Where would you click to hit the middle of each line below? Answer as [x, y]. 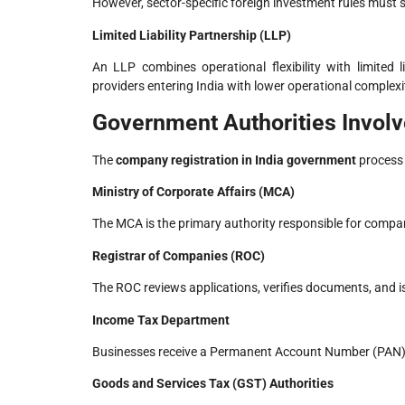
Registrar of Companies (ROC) [179, 255]
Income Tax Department [161, 320]
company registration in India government [236, 160]
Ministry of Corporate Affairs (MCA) [193, 192]
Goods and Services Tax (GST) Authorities [213, 384]
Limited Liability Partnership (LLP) [192, 35]
